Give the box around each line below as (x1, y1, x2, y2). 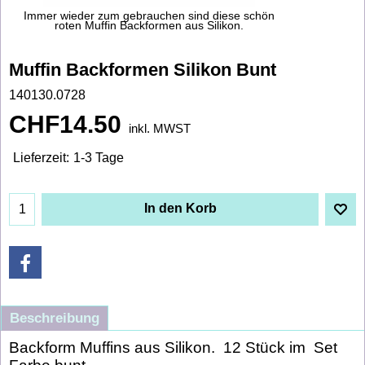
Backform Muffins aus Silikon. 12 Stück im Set (9, 338, 337, 356)
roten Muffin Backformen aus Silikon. (55, 19, 244, 32)
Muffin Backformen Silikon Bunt (9, 59, 276, 80)
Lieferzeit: (13, 151, 69, 165)
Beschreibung (10, 310, 99, 326)
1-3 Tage (73, 151, 124, 165)
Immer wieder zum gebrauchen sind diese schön (24, 9, 275, 22)
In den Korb (143, 200, 217, 215)
